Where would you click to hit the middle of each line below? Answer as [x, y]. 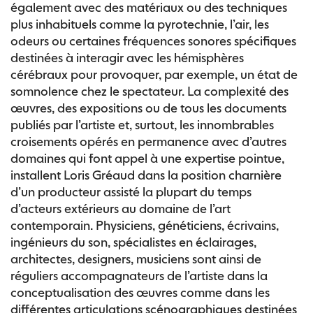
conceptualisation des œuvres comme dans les [140, 292]
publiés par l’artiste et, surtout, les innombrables [142, 125]
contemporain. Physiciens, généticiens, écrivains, [145, 225]
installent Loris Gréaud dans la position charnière [146, 175]
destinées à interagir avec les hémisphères [127, 58]
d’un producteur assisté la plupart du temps [131, 192]
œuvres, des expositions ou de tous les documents [148, 108]
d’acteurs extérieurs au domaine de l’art [121, 209]
